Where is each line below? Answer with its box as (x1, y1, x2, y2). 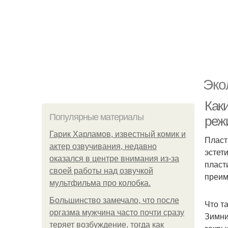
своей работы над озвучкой (49, 166, 153, 175)
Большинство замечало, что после (49, 196, 179, 205)
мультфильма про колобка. (49, 179, 151, 187)
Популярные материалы (49, 112, 144, 122)
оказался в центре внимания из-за (49, 154, 179, 163)
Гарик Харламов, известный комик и (49, 130, 186, 138)
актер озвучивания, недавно (49, 142, 157, 151)
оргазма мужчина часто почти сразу (49, 208, 184, 217)
